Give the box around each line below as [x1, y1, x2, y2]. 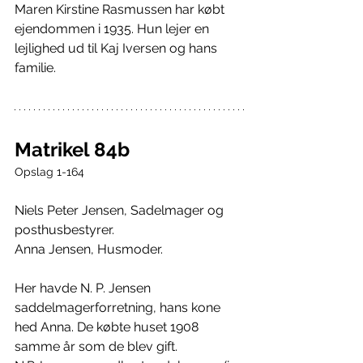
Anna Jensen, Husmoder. [15, 241, 163, 257]
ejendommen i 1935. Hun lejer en [15, 20, 212, 36]
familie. [15, 59, 56, 75]
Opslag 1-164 [15, 164, 84, 178]
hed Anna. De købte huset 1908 [15, 318, 202, 335]
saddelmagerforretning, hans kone [15, 299, 224, 315]
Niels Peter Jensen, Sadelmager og [15, 202, 227, 218]
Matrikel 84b [15, 137, 130, 161]
